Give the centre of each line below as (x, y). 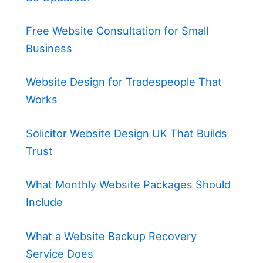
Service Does (60, 253)
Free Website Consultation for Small (117, 31)
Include (44, 202)
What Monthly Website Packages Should (128, 185)
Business (49, 48)
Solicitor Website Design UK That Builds (127, 133)
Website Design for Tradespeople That (124, 82)
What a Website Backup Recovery (111, 236)
